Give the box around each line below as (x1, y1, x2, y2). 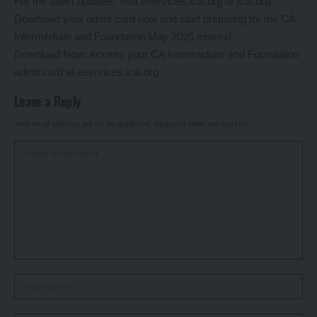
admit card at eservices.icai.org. (14, 66, 161, 79)
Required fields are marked (154, 120, 249, 129)
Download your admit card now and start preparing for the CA (14, 13, 295, 25)
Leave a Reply (14, 92, 81, 111)
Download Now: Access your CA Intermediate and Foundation (14, 48, 299, 61)
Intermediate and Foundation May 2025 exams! (14, 30, 231, 43)
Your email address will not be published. (14, 120, 152, 129)
